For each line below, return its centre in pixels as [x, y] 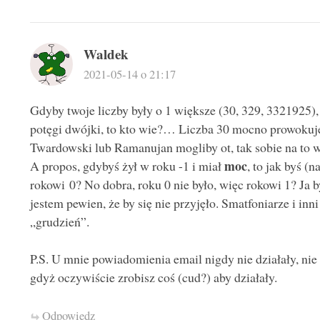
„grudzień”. [59, 221]
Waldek [106, 54]
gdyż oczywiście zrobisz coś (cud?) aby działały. [153, 277]
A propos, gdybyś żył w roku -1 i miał [127, 165]
